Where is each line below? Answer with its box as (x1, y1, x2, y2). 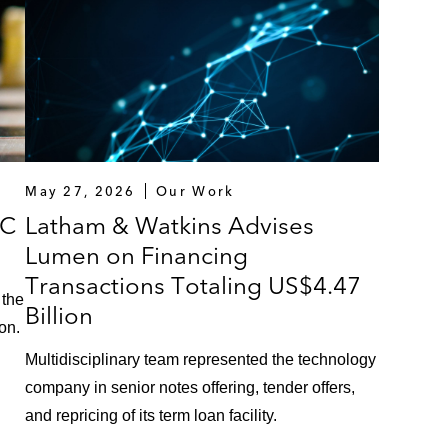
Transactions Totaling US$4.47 (25, 271, 362, 301)
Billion (25, 301, 94, 331)
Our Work (156, 183, 235, 200)
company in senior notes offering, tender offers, (25, 379, 356, 397)
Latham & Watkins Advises (25, 211, 315, 241)
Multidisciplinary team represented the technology (25, 351, 377, 369)
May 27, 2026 (25, 183, 136, 200)
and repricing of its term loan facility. (25, 407, 278, 425)
